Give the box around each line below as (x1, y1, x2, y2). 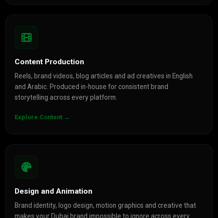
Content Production (15, 57, 85, 66)
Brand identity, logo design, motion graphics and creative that (15, 201, 197, 209)
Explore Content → (15, 113, 71, 121)
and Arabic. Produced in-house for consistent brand (15, 83, 169, 91)
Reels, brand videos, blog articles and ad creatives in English (15, 72, 193, 80)
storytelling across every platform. (15, 93, 118, 101)
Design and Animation (15, 187, 93, 196)
